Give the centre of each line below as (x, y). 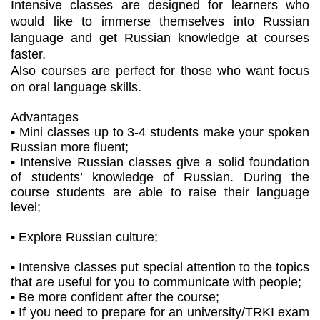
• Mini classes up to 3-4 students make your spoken (160, 132)
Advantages (45, 117)
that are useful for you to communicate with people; (156, 282)
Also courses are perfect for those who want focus (160, 70)
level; (26, 207)
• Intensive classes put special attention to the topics (160, 267)
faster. (28, 54)
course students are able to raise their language (160, 192)
